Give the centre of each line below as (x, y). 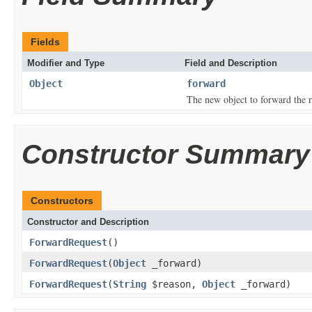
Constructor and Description (88, 221)
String (130, 284)
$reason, (174, 284)
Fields (45, 41)
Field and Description (231, 63)
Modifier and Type (66, 63)
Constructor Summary (166, 154)
